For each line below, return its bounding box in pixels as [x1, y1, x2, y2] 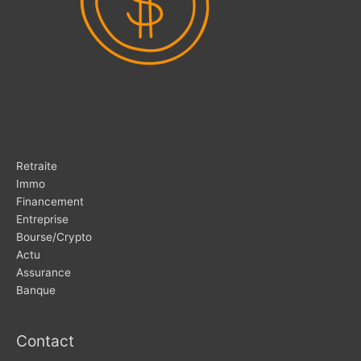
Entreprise [16, 213, 68, 226]
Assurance [16, 266, 71, 280]
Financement [16, 195, 84, 209]
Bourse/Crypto [16, 230, 92, 244]
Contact [16, 331, 74, 351]
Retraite [16, 160, 57, 173]
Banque [16, 284, 56, 297]
